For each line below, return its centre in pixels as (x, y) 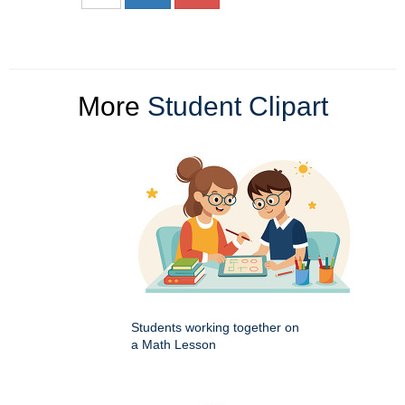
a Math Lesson (174, 345)
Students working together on (215, 328)
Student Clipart (237, 107)
